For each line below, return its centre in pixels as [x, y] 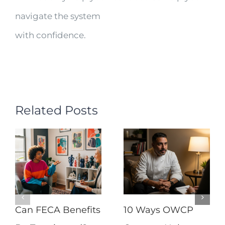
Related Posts [57, 110]
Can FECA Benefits [58, 210]
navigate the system [58, 16]
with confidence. [50, 35]
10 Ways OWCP [158, 210]
